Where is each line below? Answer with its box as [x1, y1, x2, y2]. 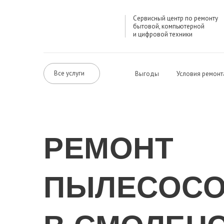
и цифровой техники [133, 29, 193, 38]
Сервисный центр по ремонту [133, 13, 218, 22]
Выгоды [135, 69, 159, 78]
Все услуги [54, 69, 84, 78]
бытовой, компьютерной [133, 21, 205, 30]
